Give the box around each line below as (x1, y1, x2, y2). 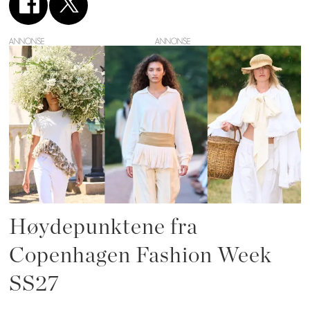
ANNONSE (9, 36, 45, 46)
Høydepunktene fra (9, 217, 199, 239)
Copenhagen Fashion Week (9, 245, 273, 267)
